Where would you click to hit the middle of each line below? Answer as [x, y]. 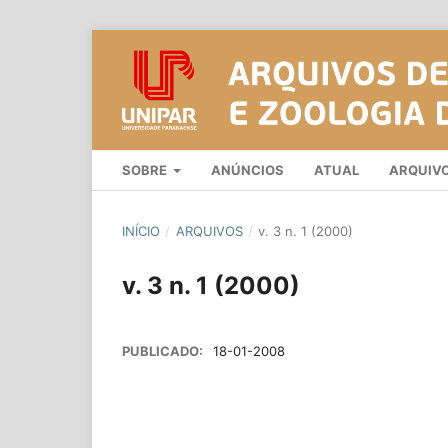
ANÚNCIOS [248, 169]
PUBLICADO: [164, 350]
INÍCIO [141, 230]
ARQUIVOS [209, 230]
